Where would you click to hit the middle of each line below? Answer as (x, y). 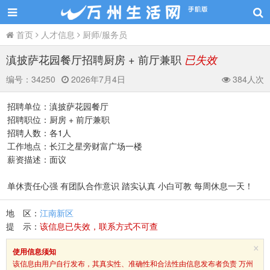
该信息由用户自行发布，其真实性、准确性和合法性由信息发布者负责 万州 (133, 263)
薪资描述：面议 (37, 159)
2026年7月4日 (97, 79)
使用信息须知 (34, 251)
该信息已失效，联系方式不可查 (99, 226)
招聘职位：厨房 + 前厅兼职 (58, 119)
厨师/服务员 (105, 34)
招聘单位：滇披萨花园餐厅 (58, 106)
